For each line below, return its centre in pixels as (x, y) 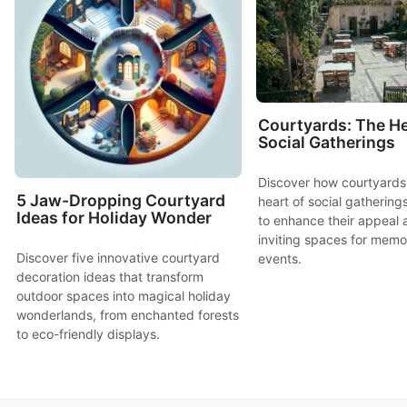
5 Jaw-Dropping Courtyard (121, 200)
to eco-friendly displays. (88, 333)
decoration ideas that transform (110, 276)
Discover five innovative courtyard (118, 257)
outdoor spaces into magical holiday (124, 295)
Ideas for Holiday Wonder (114, 217)
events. (279, 258)
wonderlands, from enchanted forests (128, 314)
